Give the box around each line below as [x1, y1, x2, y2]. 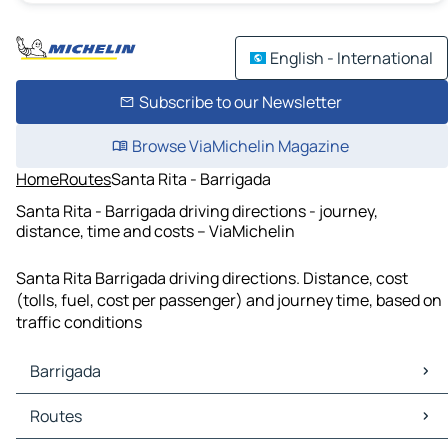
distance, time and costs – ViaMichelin [16, 219, 295, 242]
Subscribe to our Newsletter [138, 91, 342, 113]
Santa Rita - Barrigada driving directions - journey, [16, 199, 378, 222]
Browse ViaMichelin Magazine [131, 135, 349, 157]
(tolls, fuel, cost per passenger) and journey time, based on [16, 289, 442, 312]
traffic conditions [16, 311, 142, 334]
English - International [270, 47, 433, 69]
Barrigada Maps [20, 394, 133, 417]
